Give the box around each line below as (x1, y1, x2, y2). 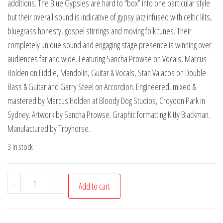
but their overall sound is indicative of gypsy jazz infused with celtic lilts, (7, 11, 212, 23)
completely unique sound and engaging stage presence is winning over (7, 39, 212, 51)
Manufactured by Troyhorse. (7, 122, 90, 135)
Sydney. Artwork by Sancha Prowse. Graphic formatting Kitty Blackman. (7, 109, 210, 121)
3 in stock (7, 141, 33, 153)
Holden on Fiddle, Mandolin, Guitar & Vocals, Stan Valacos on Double (7, 67, 206, 79)
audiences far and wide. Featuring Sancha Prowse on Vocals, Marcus (7, 53, 207, 65)
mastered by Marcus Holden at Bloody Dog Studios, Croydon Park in (7, 95, 205, 107)
